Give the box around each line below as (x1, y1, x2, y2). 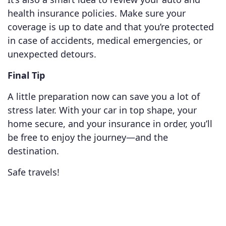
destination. (8, 145, 59, 157)
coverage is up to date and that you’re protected (8, 21, 214, 33)
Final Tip (8, 69, 45, 82)
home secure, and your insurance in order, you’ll (8, 118, 212, 130)
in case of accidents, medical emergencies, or (8, 34, 202, 47)
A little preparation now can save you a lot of (8, 90, 200, 103)
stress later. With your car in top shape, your (8, 104, 197, 117)
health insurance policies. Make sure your (8, 7, 186, 20)
